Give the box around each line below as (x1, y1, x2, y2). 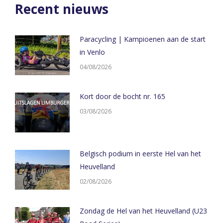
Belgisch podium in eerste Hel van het (80, 149, 201, 158)
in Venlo (80, 47, 105, 57)
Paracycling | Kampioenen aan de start (80, 34, 206, 44)
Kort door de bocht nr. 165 (80, 92, 165, 101)
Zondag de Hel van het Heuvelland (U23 (80, 206, 207, 216)
